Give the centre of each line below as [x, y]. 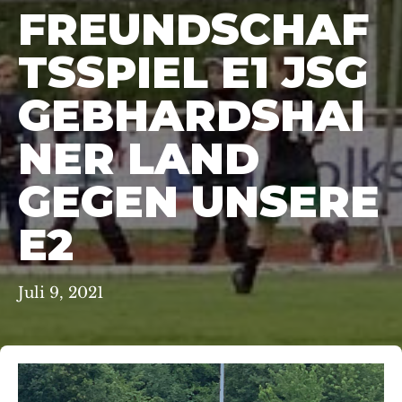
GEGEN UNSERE [199, 201]
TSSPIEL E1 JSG [193, 72]
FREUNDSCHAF [193, 29]
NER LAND [139, 158]
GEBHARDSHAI [192, 115]
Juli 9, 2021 [61, 293]
